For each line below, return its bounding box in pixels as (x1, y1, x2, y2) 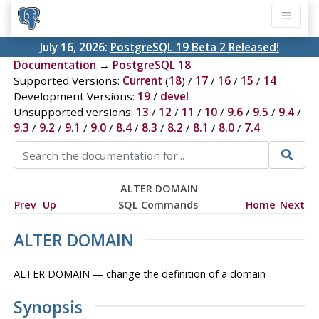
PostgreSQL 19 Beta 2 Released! (110, 40, 279, 55)
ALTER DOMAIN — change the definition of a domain (13, 266, 266, 281)
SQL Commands (117, 197, 198, 211)
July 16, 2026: (40, 40, 110, 55)
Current (122, 73, 162, 88)
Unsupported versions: (13, 105, 136, 120)
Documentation (13, 58, 96, 73)
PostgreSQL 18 (112, 58, 191, 73)
